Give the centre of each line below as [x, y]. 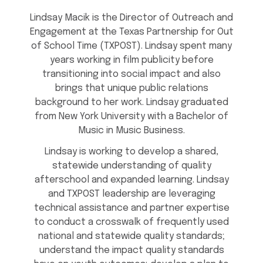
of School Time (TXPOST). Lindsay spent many [131, 46]
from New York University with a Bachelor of [131, 117]
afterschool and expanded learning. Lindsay [131, 180]
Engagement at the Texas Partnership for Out [131, 32]
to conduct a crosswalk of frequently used [131, 222]
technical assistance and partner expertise [131, 208]
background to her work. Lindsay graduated [131, 103]
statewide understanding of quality [131, 166]
